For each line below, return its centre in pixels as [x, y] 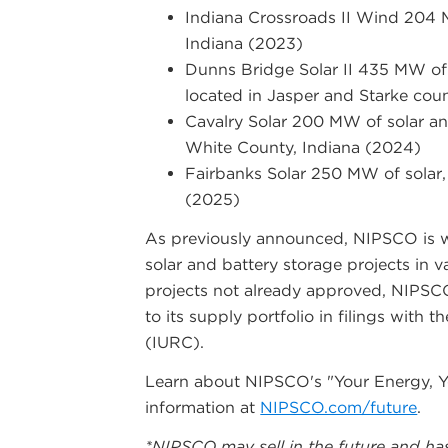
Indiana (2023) [244, 43]
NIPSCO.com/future [339, 407]
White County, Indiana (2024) [303, 147]
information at [203, 407]
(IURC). [175, 342]
